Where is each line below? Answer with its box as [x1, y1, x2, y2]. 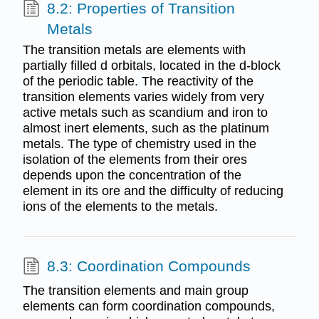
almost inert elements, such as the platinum [22, 121, 269, 136]
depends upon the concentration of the [22, 168, 241, 183]
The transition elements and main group [22, 283, 249, 298]
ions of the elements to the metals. [22, 199, 218, 214]
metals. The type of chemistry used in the [22, 137, 256, 152]
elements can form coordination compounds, [22, 298, 275, 313]
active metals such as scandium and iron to [22, 105, 268, 120]
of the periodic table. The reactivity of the [22, 74, 253, 89]
